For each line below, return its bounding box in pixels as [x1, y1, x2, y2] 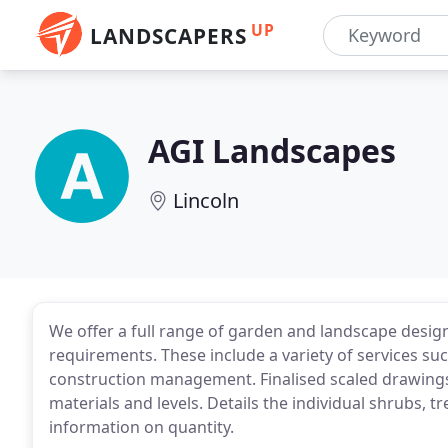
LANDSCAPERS [90, 22, 247, 50]
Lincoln [173, 187, 239, 214]
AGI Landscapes [148, 129, 396, 172]
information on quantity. [49, 416, 234, 438]
